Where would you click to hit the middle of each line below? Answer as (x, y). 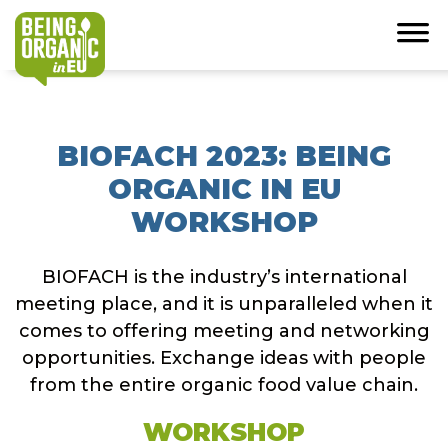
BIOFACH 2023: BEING (224, 156)
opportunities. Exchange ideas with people (224, 358)
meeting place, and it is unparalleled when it (224, 304)
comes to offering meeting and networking (224, 331)
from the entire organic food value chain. (224, 385)
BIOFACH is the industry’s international (224, 277)
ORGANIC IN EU (224, 189)
